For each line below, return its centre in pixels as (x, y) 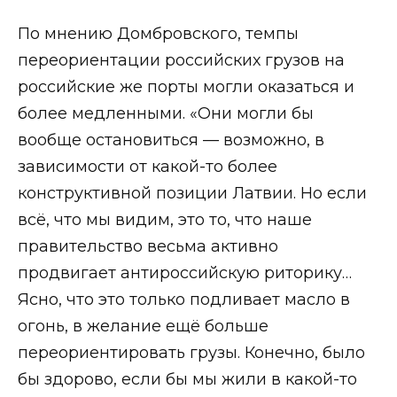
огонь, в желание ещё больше (143, 326)
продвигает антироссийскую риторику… (185, 272)
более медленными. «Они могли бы (166, 113)
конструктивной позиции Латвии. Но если (192, 193)
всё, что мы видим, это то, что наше (165, 219)
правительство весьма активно (148, 246)
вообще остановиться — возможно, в (171, 140)
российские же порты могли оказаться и (186, 86)
